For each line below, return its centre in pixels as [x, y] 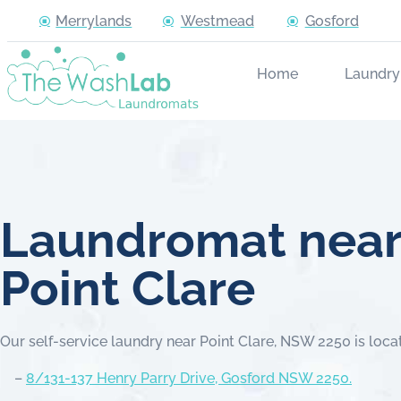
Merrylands [94, 21]
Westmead [217, 21]
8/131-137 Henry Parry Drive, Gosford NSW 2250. [189, 378]
